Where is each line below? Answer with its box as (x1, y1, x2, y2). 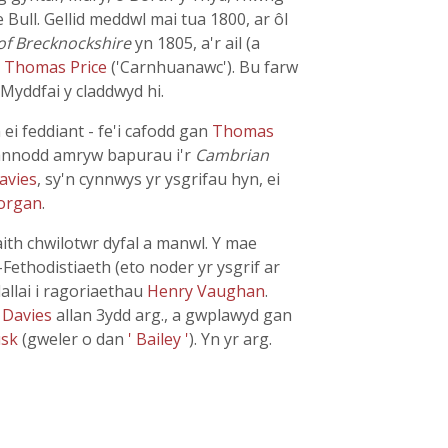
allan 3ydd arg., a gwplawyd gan (56, 304, 292, 326)
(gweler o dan (22, 328, 128, 350)
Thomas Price (4, 56, 111, 78)
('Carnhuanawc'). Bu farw (111, 56, 298, 78)
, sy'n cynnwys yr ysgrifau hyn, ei (37, 168, 280, 190)
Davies (2, 304, 56, 326)
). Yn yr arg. (189, 328, 272, 350)
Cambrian (195, 144, 269, 166)
